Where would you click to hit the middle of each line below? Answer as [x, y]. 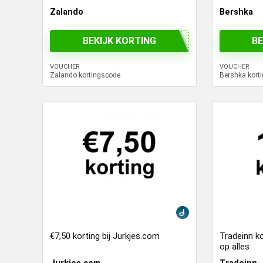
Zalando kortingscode [85, 75]
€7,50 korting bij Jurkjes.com [105, 236]
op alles [234, 246]
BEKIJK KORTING [120, 41]
